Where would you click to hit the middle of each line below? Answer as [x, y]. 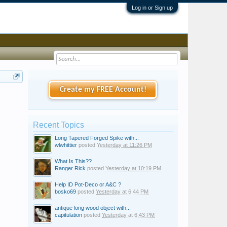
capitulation [68, 215]
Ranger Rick [70, 168]
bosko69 [65, 192]
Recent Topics [59, 125]
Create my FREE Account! [103, 90]
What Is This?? [73, 161]
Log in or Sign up [152, 8]
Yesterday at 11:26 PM [124, 145]
